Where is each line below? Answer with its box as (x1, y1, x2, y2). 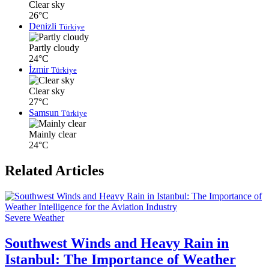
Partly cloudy (29, 43, 79, 53)
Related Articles (5, 163, 104, 179)
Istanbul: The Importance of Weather (5, 252, 236, 268)
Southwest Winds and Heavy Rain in (5, 235, 229, 252)
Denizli (29, 21, 59, 32)
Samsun (29, 107, 61, 118)
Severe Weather (5, 213, 64, 223)
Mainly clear (29, 129, 76, 140)
